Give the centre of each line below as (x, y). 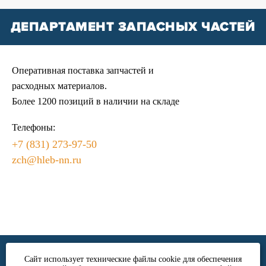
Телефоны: (34, 127)
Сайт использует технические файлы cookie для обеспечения (133, 259)
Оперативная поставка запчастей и (83, 70)
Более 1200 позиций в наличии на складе (96, 101)
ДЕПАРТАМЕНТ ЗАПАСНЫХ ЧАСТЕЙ (133, 27)
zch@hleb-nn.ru (47, 160)
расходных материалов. (59, 86)
